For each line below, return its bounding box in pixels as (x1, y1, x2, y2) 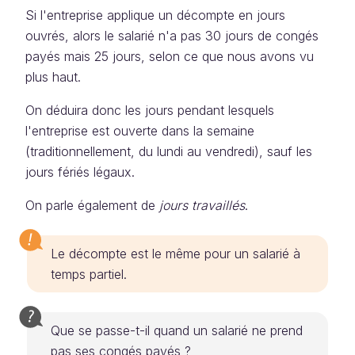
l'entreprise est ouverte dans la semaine (25, 123, 254, 139)
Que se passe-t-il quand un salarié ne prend (51, 323, 303, 338)
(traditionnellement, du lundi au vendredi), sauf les (25, 143, 312, 159)
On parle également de (25, 197, 159, 213)
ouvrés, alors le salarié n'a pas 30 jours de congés (25, 28, 319, 44)
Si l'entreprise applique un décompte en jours (25, 7, 285, 23)
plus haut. (25, 69, 81, 85)
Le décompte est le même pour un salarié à (51, 246, 300, 261)
